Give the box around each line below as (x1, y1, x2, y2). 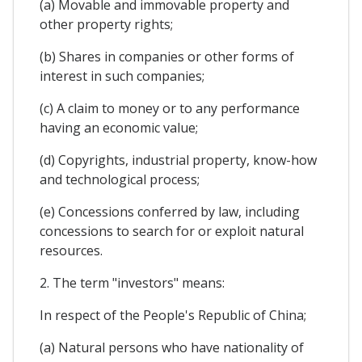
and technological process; (40, 170, 200, 189)
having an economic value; (40, 119, 198, 137)
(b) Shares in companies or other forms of (40, 48, 294, 66)
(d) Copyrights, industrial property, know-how (40, 151, 317, 170)
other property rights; (40, 15, 173, 34)
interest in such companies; (40, 67, 204, 86)
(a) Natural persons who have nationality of (40, 339, 304, 357)
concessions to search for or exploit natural (40, 222, 304, 241)
